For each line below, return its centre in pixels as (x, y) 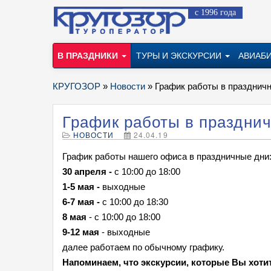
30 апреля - (88, 171)
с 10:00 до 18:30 (135, 202)
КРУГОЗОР (77, 86)
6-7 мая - (82, 202)
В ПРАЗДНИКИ (89, 56)
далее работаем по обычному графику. (143, 247)
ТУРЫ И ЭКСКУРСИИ (180, 56)
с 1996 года (215, 12)
